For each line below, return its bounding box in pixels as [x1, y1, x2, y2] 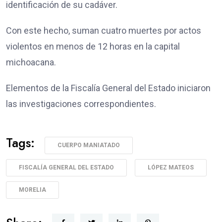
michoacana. [6, 56, 56, 67]
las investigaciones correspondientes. [6, 98, 156, 109]
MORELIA [19, 186, 46, 193]
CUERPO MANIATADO [57, 141, 120, 149]
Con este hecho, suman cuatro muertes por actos [6, 25, 201, 36]
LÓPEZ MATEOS [148, 164, 194, 171]
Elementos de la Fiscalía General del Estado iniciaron [6, 82, 211, 93]
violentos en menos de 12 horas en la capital [6, 41, 180, 52]
